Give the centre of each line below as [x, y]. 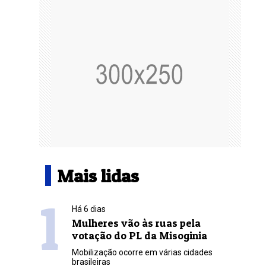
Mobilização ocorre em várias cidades [142, 252]
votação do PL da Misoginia [139, 235]
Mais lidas [98, 176]
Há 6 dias [88, 209]
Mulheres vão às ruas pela [136, 223]
